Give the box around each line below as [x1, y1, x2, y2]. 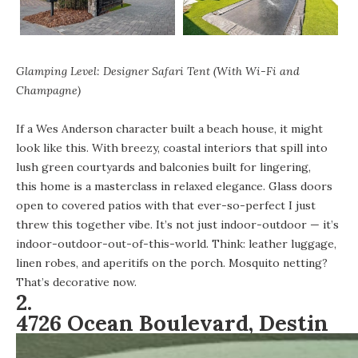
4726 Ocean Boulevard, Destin [16, 309, 328, 337]
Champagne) [16, 83, 81, 98]
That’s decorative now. [16, 275, 137, 290]
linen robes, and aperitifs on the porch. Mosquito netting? [16, 256, 328, 271]
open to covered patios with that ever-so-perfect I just [16, 198, 316, 213]
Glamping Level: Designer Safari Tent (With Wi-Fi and [16, 64, 300, 79]
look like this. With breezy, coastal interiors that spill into [16, 141, 328, 156]
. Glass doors [263, 179, 332, 194]
